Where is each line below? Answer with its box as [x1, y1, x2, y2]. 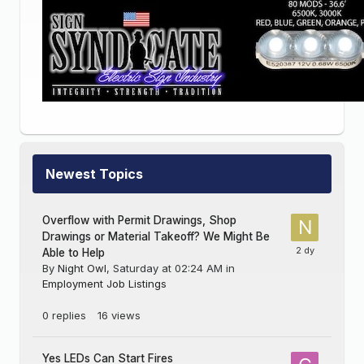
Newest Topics [45, 166, 143, 183]
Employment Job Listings [42, 277, 167, 291]
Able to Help [42, 246, 105, 260]
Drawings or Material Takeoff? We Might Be [42, 230, 270, 244]
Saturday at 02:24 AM [113, 262, 223, 275]
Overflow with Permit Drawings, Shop [42, 214, 236, 227]
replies [52, 309, 86, 323]
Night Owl [58, 262, 106, 275]
